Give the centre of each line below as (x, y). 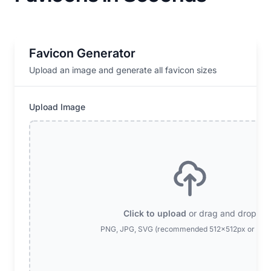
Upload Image (57, 106)
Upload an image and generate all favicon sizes (123, 70)
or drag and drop (221, 213)
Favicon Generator (82, 53)
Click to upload (155, 213)
